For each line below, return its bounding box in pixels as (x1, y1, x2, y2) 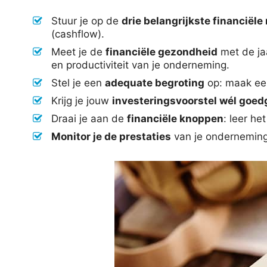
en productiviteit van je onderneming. (51, 59, 229, 72)
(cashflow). (51, 28, 104, 41)
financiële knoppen (127, 113, 223, 125)
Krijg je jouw (51, 95, 112, 107)
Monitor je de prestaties (51, 131, 171, 143)
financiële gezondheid (105, 46, 218, 58)
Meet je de (51, 46, 105, 58)
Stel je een (51, 77, 105, 89)
